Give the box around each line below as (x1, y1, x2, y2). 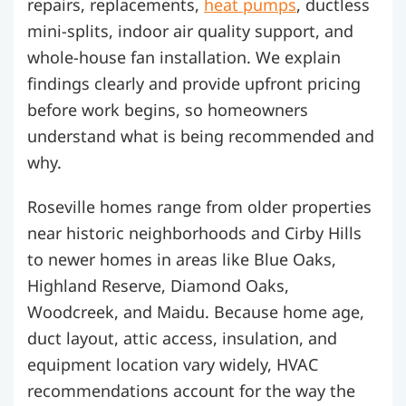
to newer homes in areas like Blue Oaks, (27, 248, 336, 271)
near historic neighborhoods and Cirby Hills (27, 222, 362, 245)
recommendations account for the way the (27, 380, 355, 402)
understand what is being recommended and (27, 125, 374, 148)
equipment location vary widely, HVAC (27, 353, 318, 376)
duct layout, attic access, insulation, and (27, 327, 337, 350)
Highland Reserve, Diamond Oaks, (27, 275, 289, 297)
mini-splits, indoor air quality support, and (27, 20, 353, 43)
